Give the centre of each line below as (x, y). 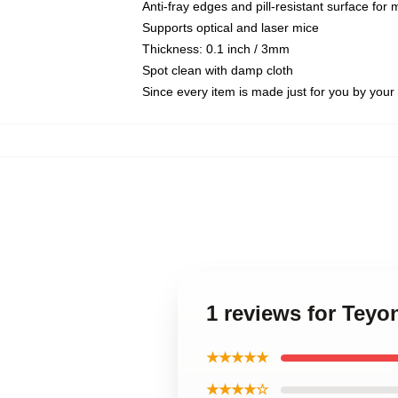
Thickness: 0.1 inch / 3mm (216, 49)
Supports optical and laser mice (231, 28)
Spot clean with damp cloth (218, 70)
